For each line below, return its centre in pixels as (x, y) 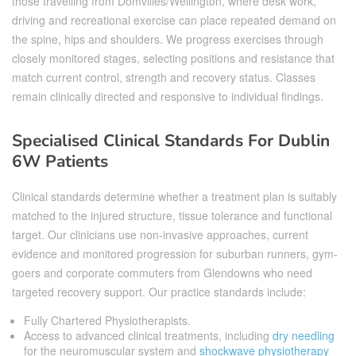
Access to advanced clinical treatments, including (148, 335)
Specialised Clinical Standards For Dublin (171, 140)
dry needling (304, 335)
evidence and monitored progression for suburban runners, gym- (175, 253)
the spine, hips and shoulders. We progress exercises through (168, 39)
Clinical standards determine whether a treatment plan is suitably (174, 196)
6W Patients (60, 161)
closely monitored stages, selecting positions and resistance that (173, 58)
